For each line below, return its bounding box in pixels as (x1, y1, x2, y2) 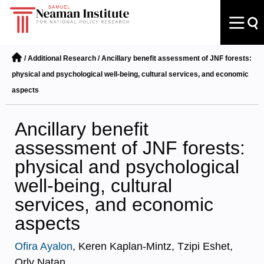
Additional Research (28, 54, 96, 62)
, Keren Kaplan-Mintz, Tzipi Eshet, (72, 240, 233, 252)
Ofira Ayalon (15, 240, 72, 252)
